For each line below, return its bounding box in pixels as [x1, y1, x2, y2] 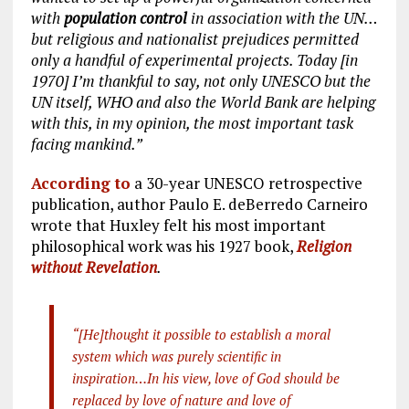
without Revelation [30, 257, 157, 278]
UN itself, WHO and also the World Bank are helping [30, 91, 375, 113]
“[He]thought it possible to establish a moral [71, 325, 330, 344]
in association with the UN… [186, 7, 377, 29]
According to [30, 173, 131, 194]
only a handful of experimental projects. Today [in [30, 49, 358, 71]
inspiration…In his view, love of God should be [71, 369, 340, 388]
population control [63, 7, 187, 29]
